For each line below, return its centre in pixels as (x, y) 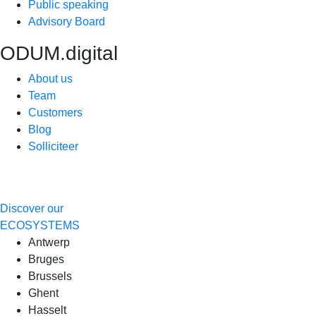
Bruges (46, 259)
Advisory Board (67, 21)
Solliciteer (53, 146)
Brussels (50, 276)
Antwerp (49, 242)
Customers (55, 112)
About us (50, 78)
